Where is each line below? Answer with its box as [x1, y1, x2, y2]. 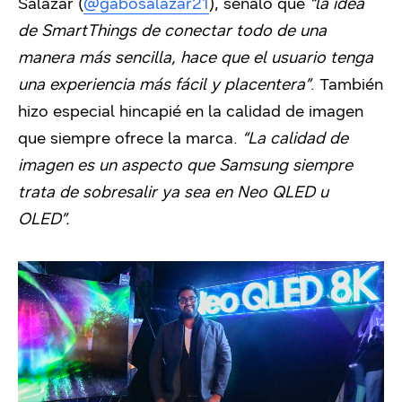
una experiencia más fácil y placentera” [18, 74, 310, 95]
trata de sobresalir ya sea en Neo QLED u [18, 182, 328, 203]
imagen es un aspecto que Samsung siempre [18, 155, 353, 176]
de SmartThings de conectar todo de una [18, 21, 327, 41]
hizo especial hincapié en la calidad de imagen [18, 101, 363, 122]
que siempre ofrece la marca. [18, 128, 242, 149]
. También [310, 74, 383, 95]
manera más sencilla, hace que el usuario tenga [18, 48, 373, 68]
